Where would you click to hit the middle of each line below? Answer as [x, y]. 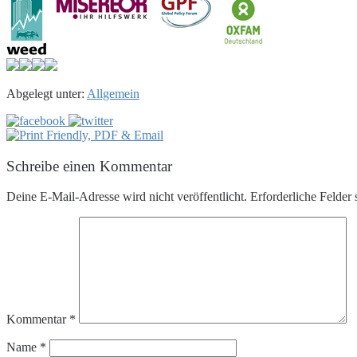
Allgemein [113, 93]
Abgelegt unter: [45, 93]
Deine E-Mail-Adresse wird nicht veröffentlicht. [127, 197]
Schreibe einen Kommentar [89, 166]
